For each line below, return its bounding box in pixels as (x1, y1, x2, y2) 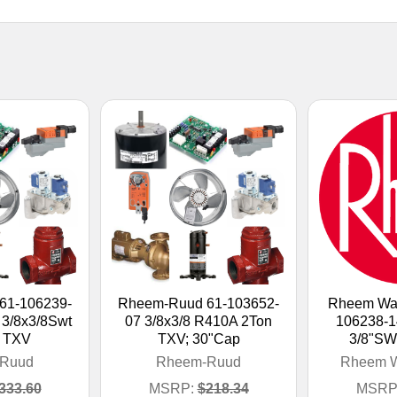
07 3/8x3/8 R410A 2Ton (125, 313, 272, 329)
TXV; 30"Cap (157, 331, 240, 346)
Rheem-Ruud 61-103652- (118, 295, 279, 311)
